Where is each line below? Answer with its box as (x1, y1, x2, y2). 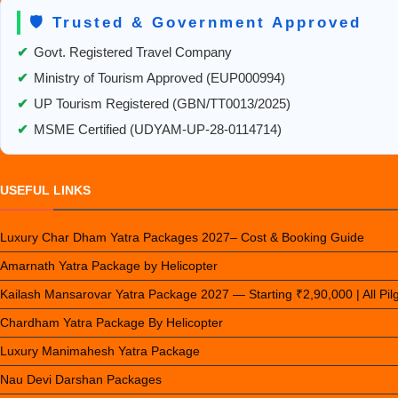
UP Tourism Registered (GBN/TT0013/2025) (34, 97, 291, 111)
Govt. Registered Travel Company (34, 45, 232, 60)
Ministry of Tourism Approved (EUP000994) (34, 71, 285, 85)
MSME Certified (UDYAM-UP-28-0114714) (34, 123, 282, 137)
